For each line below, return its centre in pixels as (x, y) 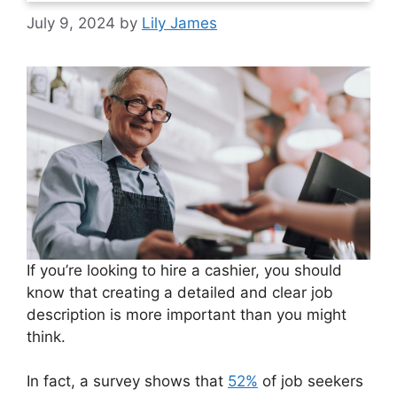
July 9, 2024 (71, 23)
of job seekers (311, 381)
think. (46, 336)
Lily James (179, 23)
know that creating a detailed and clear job (180, 292)
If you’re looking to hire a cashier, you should (184, 270)
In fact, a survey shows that (127, 381)
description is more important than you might (187, 314)
